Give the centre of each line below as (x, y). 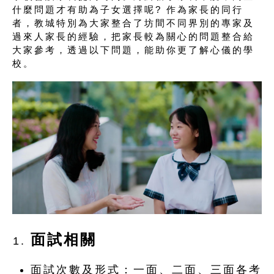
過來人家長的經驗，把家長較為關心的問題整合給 (133, 36)
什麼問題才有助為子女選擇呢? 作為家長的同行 (128, 9)
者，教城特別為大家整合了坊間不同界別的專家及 (133, 23)
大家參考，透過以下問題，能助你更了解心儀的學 (133, 50)
